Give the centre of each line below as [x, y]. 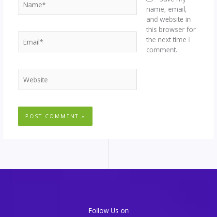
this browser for [171, 30]
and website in [169, 19]
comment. [162, 50]
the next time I [168, 40]
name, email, [167, 9]
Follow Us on [108, 210]
